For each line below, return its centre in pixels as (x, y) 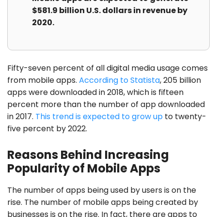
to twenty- (185, 117)
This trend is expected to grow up (99, 117)
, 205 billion (180, 80)
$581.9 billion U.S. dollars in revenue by (110, 11)
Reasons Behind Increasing (88, 155)
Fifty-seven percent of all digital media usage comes (108, 68)
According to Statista (119, 80)
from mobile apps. (43, 80)
